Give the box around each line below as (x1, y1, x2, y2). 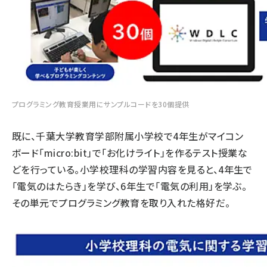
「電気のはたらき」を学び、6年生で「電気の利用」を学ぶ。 (12, 179, 247, 193)
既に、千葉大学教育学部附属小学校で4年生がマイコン (12, 129, 243, 143)
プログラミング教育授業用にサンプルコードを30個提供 (12, 99, 190, 109)
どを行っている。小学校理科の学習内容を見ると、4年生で (12, 162, 253, 176)
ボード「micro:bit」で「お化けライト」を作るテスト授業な (12, 145, 248, 160)
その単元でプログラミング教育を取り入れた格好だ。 (12, 195, 231, 210)
